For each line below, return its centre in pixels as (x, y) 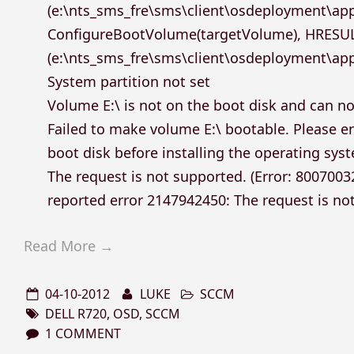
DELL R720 (76, 313)
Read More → (69, 246)
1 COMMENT (83, 333)
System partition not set (129, 81)
